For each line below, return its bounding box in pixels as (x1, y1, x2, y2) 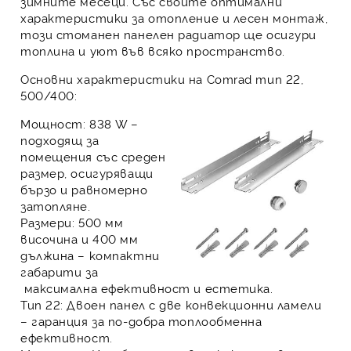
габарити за (20, 263, 99, 280)
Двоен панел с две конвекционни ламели (63, 296, 322, 313)
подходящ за (20, 132, 100, 148)
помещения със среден (20, 148, 166, 165)
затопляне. (20, 197, 91, 214)
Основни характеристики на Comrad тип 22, (20, 71, 304, 87)
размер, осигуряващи (20, 165, 154, 181)
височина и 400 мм (20, 230, 139, 247)
